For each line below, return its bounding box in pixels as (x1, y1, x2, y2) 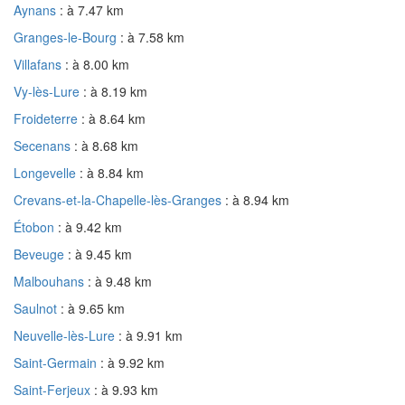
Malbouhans (14, 271, 88, 290)
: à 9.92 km (100, 353, 165, 372)
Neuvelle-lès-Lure (14, 325, 118, 344)
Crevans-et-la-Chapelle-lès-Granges (14, 190, 225, 209)
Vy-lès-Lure (14, 81, 83, 100)
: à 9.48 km (88, 271, 152, 290)
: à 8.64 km (81, 108, 146, 127)
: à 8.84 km (80, 163, 144, 182)
